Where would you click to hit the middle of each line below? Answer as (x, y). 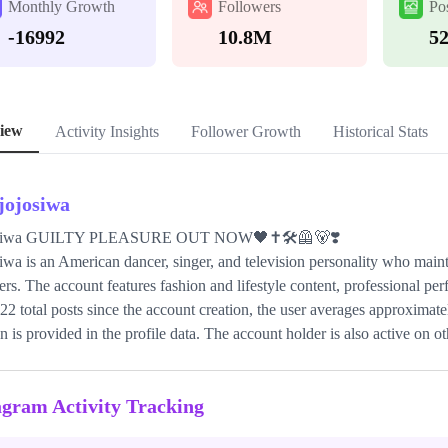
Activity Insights (107, 131)
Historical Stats (380, 131)
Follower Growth (246, 131)
